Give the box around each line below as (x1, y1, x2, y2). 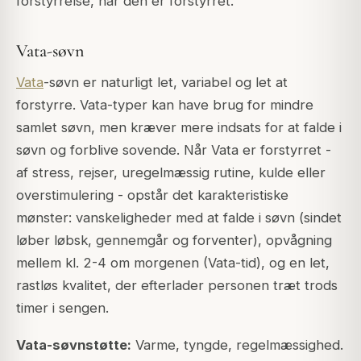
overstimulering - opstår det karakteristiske (16, 187, 288, 204)
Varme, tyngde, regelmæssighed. (131, 337, 343, 354)
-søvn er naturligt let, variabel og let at (44, 74, 288, 91)
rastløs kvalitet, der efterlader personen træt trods (16, 277, 338, 294)
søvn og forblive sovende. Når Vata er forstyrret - (16, 142, 331, 159)
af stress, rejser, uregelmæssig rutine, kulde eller (16, 164, 326, 181)
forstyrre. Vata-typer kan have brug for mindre (16, 97, 313, 114)
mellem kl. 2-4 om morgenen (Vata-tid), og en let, (16, 255, 330, 272)
